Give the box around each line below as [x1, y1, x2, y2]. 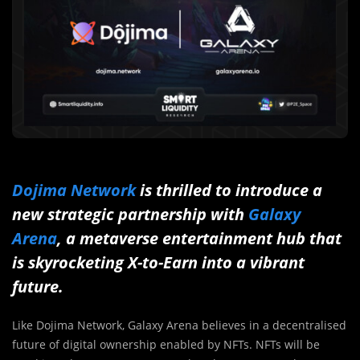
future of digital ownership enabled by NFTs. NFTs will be [12, 337, 320, 353]
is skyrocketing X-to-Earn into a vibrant [12, 252, 305, 274]
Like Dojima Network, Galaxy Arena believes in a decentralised [12, 317, 346, 333]
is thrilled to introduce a [136, 179, 322, 202]
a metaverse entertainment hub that [62, 227, 342, 250]
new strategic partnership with [12, 203, 248, 226]
